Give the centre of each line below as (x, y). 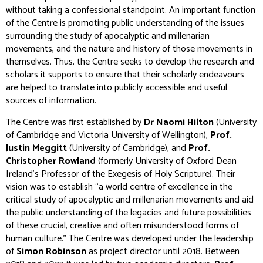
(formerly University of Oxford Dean (166, 161)
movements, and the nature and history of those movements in (129, 49)
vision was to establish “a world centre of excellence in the (119, 187)
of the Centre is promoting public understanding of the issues (125, 23)
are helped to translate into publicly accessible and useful (117, 87)
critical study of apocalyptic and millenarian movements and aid (130, 200)
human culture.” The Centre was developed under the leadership (130, 238)
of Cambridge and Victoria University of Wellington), (108, 135)
